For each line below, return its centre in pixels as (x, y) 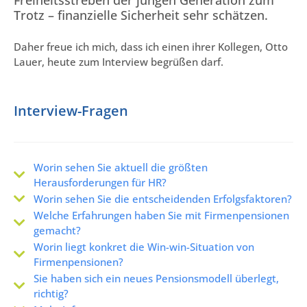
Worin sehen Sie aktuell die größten (120, 167)
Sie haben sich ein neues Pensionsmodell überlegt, (156, 278)
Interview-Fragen (71, 110)
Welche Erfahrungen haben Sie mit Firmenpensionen (161, 215)
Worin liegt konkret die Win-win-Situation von (144, 246)
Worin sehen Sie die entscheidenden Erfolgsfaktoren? (162, 198)
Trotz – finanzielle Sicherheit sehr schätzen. (141, 15)
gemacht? (57, 230)
